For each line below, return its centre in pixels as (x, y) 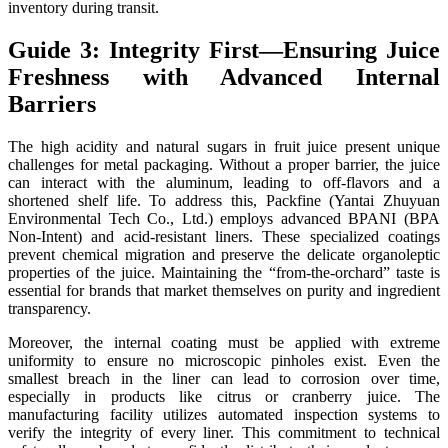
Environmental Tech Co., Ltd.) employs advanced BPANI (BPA (224, 219)
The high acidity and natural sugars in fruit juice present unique (224, 147)
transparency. (49, 309)
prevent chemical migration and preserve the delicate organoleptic (224, 255)
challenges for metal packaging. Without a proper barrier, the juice (224, 165)
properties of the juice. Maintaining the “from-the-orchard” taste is (224, 273)
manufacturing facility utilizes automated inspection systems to (224, 415)
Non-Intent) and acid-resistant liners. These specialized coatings (224, 237)
